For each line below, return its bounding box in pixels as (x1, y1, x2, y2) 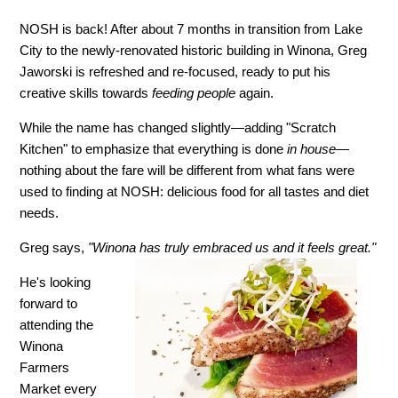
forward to (20, 296, 78, 312)
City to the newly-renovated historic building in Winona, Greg (20, 43, 368, 59)
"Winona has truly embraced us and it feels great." (88, 240, 377, 256)
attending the (20, 317, 94, 333)
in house (287, 141, 337, 157)
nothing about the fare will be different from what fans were (20, 163, 355, 179)
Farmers (20, 360, 70, 376)
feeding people (152, 85, 236, 101)
